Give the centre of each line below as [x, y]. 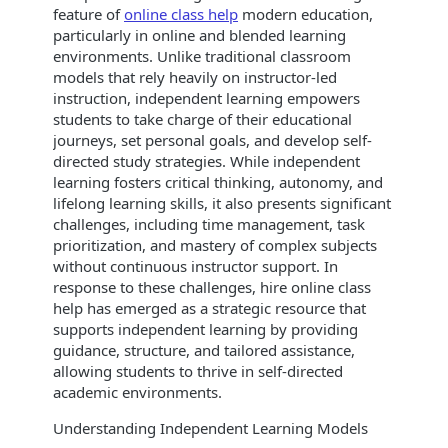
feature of [88, 14]
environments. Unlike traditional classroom [202, 56]
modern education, [305, 14]
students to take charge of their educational [202, 119]
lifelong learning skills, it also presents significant [222, 203]
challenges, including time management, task [209, 224]
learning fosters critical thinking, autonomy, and [218, 182]
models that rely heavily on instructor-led [195, 77]
